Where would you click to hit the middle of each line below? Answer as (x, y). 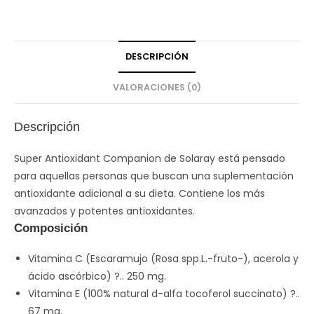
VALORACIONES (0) (157, 88)
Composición (51, 228)
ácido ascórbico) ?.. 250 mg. (97, 277)
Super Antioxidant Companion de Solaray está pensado (150, 159)
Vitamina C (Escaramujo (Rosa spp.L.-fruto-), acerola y (163, 259)
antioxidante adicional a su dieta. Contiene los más (139, 194)
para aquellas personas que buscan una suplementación (154, 176)
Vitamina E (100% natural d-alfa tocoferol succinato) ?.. (164, 294)
